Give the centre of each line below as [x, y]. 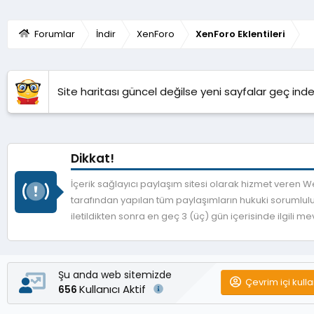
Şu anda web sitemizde [115, 274]
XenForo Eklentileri [240, 34]
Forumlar [54, 34]
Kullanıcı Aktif [114, 289]
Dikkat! [93, 158]
